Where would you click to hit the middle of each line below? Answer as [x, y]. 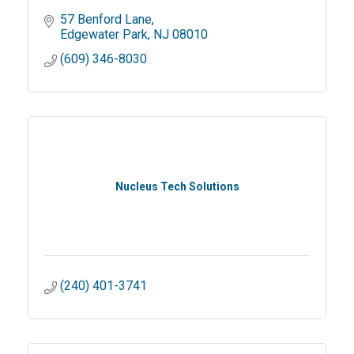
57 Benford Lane [106, 19]
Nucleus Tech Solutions [177, 186]
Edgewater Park [104, 34]
